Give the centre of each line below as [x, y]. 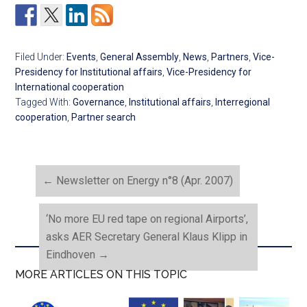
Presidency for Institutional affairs [89, 72]
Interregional [243, 102]
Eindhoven [72, 255]
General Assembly [140, 57]
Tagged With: [44, 102]
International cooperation [70, 87]
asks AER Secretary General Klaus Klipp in [147, 237]
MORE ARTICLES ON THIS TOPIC [101, 275]
